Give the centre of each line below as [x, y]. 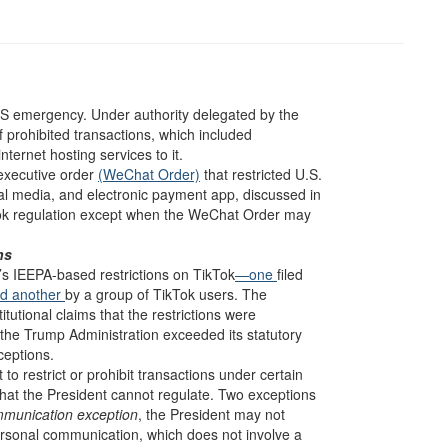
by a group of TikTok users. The [166, 294]
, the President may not [211, 414]
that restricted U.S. [261, 174]
